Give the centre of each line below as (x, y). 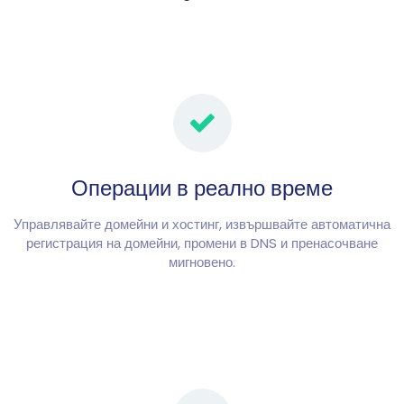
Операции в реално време (202, 188)
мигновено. (202, 262)
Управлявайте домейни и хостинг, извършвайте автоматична (202, 224)
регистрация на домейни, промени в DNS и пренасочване (202, 243)
